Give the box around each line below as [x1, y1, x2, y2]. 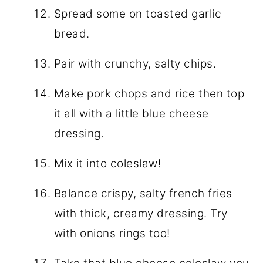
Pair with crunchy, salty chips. [53, 56, 217, 70]
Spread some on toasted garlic [53, 6, 222, 21]
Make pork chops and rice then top [53, 86, 245, 100]
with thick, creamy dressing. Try [53, 206, 228, 220]
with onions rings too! [53, 226, 170, 240]
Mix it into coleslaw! [53, 156, 161, 170]
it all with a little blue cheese [53, 106, 209, 120]
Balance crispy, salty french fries [53, 186, 232, 200]
